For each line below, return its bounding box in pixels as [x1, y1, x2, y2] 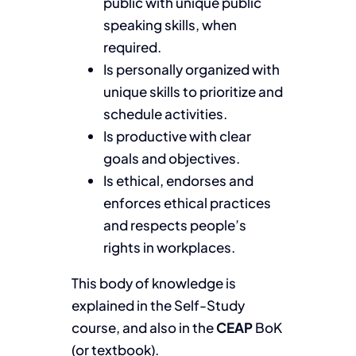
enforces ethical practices [103, 193, 271, 211]
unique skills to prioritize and [103, 82, 283, 100]
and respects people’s [103, 215, 246, 234]
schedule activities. [103, 104, 227, 122]
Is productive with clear [103, 126, 251, 145]
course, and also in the [71, 318, 216, 336]
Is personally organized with [103, 60, 280, 78]
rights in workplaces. [103, 238, 235, 256]
